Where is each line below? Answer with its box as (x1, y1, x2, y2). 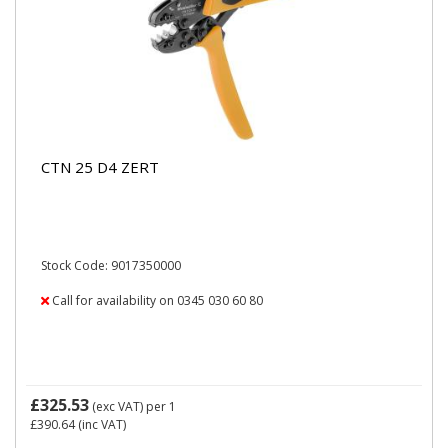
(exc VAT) (89, 398, 146, 415)
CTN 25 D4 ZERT (41, 156, 159, 177)
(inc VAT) (75, 416, 126, 433)
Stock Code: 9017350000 (41, 257, 181, 274)
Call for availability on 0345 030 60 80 (49, 292, 263, 309)
